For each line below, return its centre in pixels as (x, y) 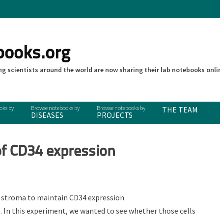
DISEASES (47, 115)
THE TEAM (180, 110)
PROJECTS (114, 115)
